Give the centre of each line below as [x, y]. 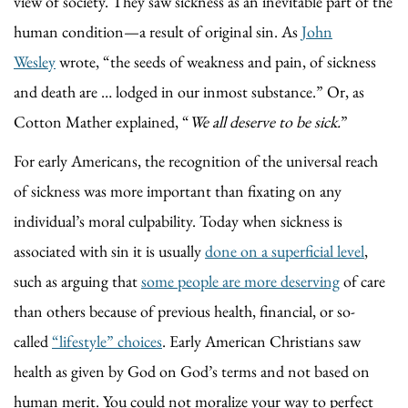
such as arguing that [77, 280]
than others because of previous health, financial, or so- [184, 311]
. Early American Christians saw [261, 341]
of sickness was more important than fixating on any [178, 190]
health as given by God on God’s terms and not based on [192, 371]
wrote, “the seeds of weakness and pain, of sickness [216, 61]
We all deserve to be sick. [265, 121]
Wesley [35, 61]
